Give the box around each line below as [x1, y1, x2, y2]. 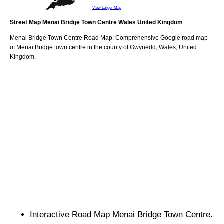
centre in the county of [67, 43, 130, 51]
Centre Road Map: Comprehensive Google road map [62, 34, 208, 41]
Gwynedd [130, 43, 156, 51]
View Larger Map [92, 4, 121, 10]
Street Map [10, 18, 42, 26]
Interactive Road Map [30, 209, 112, 219]
